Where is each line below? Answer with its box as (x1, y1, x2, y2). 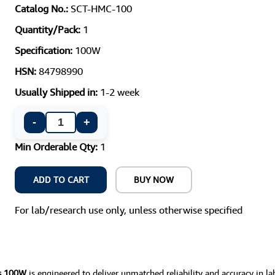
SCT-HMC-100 (70, 2, 132, 15)
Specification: (14, 44, 75, 56)
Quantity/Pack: (14, 23, 83, 36)
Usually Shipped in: (14, 85, 100, 98)
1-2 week (99, 85, 139, 98)
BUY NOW (134, 174, 174, 185)
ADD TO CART (33, 174, 89, 185)
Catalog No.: (14, 2, 71, 15)
